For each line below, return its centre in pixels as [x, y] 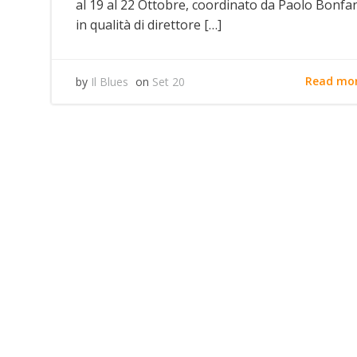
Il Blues [110, 81]
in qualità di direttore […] [149, 24]
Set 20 [169, 81]
